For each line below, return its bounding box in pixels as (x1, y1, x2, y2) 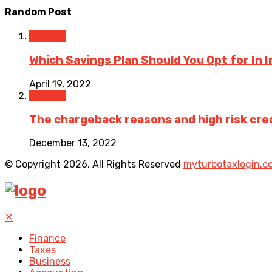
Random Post (5, 6, 72, 18)
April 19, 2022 (29, 78, 91, 90)
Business (29, 256, 70, 268)
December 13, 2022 (29, 137, 117, 149)
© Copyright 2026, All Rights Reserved (5, 158, 183, 171)
